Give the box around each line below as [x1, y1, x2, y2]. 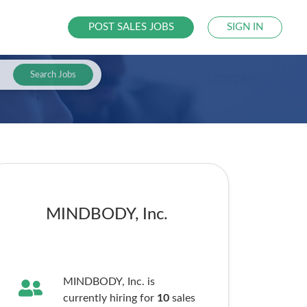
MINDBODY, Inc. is [62, 276, 155, 287]
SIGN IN [227, 22, 264, 32]
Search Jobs [29, 70, 76, 79]
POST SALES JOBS [88, 22, 174, 32]
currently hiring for [62, 293, 157, 304]
